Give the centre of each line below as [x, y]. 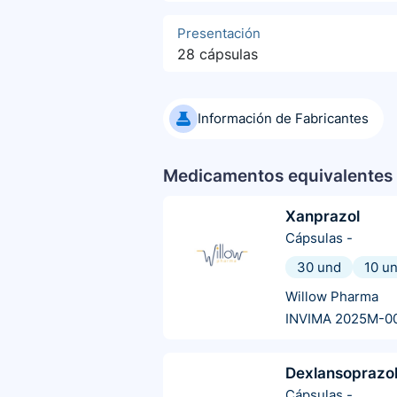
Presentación [219, 34]
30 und [319, 268]
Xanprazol [323, 217]
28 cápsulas [218, 54]
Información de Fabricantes [283, 119]
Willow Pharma [332, 297]
